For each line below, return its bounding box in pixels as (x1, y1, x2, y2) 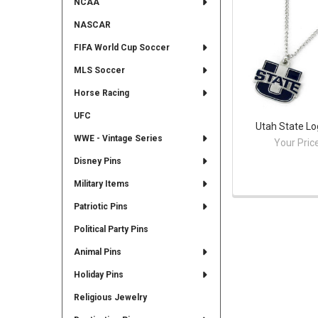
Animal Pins (73, 246, 121, 257)
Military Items (73, 178, 129, 189)
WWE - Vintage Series (73, 133, 163, 143)
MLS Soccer (73, 65, 125, 75)
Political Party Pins (73, 224, 148, 234)
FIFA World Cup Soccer (73, 42, 170, 53)
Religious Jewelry (73, 292, 147, 302)
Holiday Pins (73, 269, 124, 280)
